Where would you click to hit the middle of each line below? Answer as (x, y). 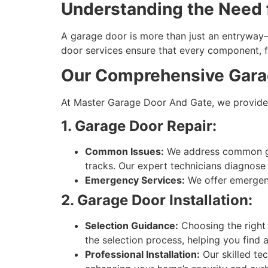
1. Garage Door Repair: (139, 126)
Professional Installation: (142, 255)
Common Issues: (124, 152)
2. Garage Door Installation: (157, 200)
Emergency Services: (135, 180)
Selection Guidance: (132, 226)
